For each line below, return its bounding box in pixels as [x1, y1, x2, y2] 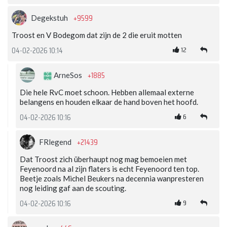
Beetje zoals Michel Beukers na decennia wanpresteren [20, 174, 204, 183]
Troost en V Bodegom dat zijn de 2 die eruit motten [12, 30, 182, 40]
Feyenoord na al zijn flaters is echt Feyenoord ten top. [20, 164, 199, 174]
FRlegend [39, 137, 73, 147]
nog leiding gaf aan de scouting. [20, 183, 126, 193]
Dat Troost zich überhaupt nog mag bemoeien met [20, 155, 187, 164]
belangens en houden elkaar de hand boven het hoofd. [20, 97, 198, 107]
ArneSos [52, 70, 84, 80]
